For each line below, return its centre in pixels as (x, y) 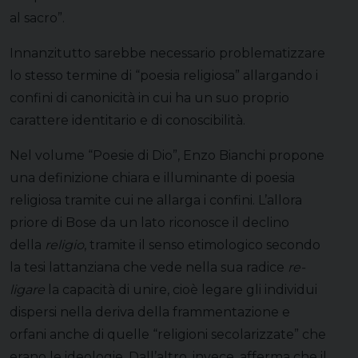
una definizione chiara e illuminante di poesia (152, 177)
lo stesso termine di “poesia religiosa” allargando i (164, 75)
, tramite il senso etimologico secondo (202, 245)
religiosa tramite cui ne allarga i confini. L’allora (156, 200)
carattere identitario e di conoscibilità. (127, 120)
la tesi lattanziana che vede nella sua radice (149, 267)
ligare (27, 289)
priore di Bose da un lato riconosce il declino (149, 222)
